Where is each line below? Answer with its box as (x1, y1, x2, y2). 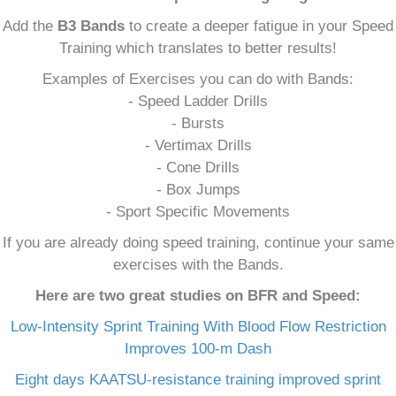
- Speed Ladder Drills (128, 93, 268, 110)
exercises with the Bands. (112, 256, 284, 274)
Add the (3, 18, 57, 35)
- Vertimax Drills (144, 137, 252, 155)
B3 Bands (57, 18, 129, 35)
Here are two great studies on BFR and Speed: (35, 287, 361, 305)
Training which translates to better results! (59, 40, 337, 57)
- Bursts (171, 115, 225, 133)
